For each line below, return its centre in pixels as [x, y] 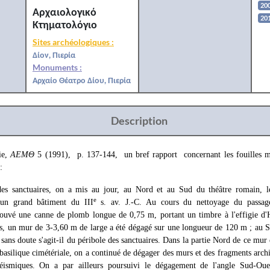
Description [139, 121]
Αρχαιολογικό [64, 12]
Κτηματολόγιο [64, 24]
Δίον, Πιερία [54, 55]
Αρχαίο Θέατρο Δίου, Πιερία [81, 80]
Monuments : [57, 67]
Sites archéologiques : [73, 42]
